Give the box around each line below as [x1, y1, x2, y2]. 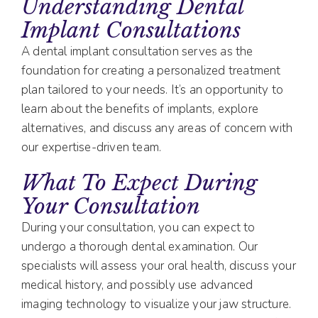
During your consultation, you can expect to [21, 219, 256, 236]
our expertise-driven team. [21, 139, 162, 156]
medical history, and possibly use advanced [21, 277, 253, 294]
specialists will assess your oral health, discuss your [21, 258, 296, 275]
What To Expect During [21, 170, 258, 197]
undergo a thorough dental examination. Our [21, 238, 258, 256]
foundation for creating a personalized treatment [21, 62, 281, 79]
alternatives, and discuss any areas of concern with [21, 120, 293, 137]
